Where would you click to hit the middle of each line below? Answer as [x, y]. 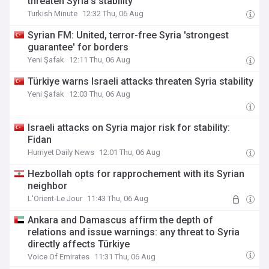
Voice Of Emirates [59, 257]
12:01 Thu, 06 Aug [130, 152]
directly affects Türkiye [79, 244]
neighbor [48, 186]
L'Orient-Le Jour [55, 198]
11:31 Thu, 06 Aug [125, 257]
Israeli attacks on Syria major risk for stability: [129, 128]
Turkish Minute [53, 14]
